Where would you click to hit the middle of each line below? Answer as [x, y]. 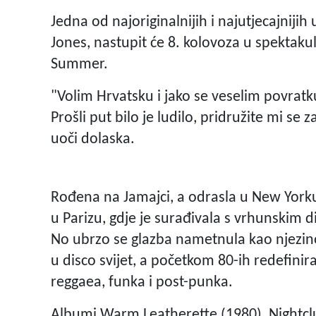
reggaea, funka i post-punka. [142, 283]
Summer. [79, 65]
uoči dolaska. [93, 140]
